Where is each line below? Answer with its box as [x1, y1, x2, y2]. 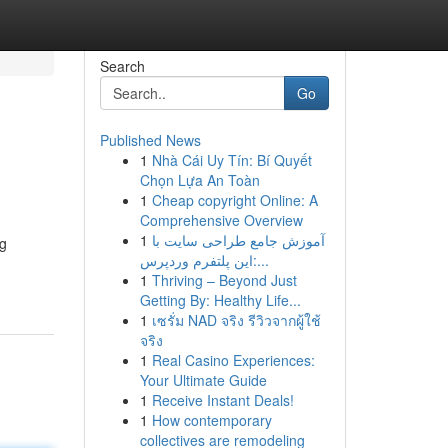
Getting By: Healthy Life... [139, 290, 301, 310]
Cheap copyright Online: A [151, 190, 318, 210]
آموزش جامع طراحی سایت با [151, 230, 325, 250]
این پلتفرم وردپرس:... [252, 250, 269, 270]
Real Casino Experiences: [151, 350, 315, 370]
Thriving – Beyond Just [151, 270, 297, 290]
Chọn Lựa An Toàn [139, 170, 260, 190]
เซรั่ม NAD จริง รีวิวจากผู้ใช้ [151, 310, 321, 330]
